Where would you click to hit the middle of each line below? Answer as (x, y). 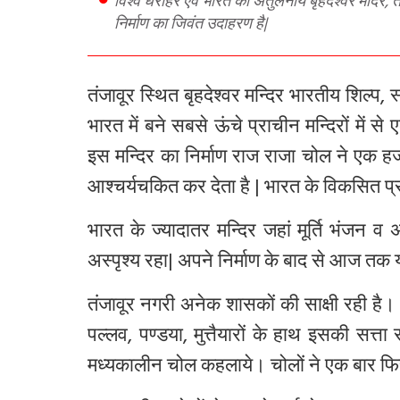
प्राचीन (275, 129)
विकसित (352, 189)
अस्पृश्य (114, 263)
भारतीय (315, 98)
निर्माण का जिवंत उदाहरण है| (191, 26)
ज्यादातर (180, 233)
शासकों (250, 307)
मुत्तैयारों (220, 337)
